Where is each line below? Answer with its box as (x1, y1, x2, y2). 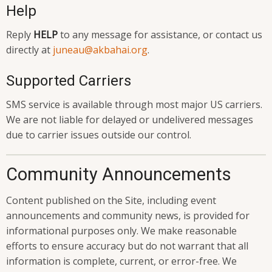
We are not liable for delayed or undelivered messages (6, 113, 253, 127)
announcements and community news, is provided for (6, 209, 250, 223)
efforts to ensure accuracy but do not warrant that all (6, 239, 248, 253)
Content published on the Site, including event (6, 194, 216, 208)
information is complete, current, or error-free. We (6, 254, 237, 268)
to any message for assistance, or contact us (58, 28, 262, 42)
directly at (6, 43, 53, 57)
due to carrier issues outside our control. (6, 128, 191, 142)
